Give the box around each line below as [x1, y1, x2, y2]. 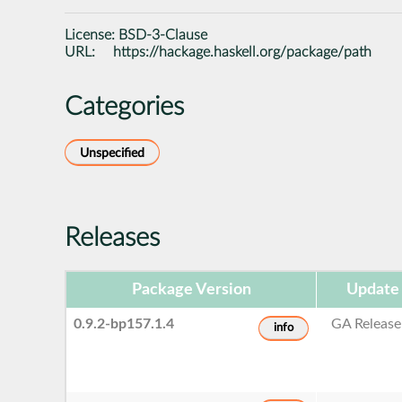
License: [65, 27, 118, 42]
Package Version [131, 281, 251, 298]
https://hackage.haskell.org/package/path [113, 44, 372, 59]
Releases [65, 224, 160, 251]
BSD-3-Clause [118, 27, 207, 42]
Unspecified [80, 145, 144, 160]
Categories [65, 93, 184, 120]
